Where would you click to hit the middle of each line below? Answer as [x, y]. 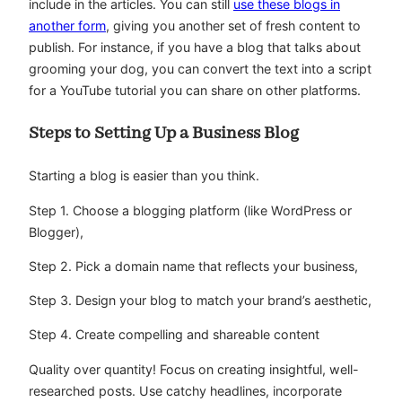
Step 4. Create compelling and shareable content [174, 335]
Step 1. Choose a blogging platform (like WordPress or [190, 210]
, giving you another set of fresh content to [233, 25]
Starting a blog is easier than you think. [144, 176]
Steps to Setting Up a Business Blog [164, 133]
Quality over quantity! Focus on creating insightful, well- [194, 369]
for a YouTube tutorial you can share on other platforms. [197, 90]
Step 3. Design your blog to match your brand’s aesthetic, [200, 301]
